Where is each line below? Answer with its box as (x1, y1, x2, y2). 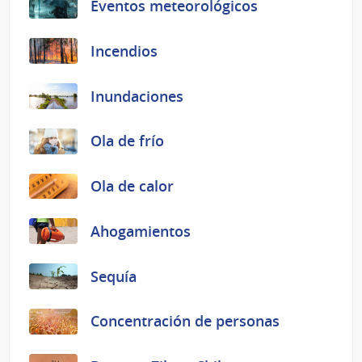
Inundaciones (90, 86, 183, 106)
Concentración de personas (90, 311, 280, 331)
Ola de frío (90, 131, 164, 151)
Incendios (90, 40, 158, 61)
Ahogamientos (90, 221, 191, 241)
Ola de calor (90, 176, 174, 196)
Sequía (90, 266, 137, 286)
